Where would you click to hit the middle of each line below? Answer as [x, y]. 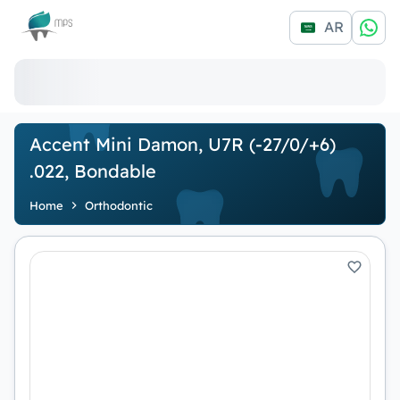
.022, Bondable [93, 171]
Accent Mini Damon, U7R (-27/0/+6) [183, 144]
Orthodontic [119, 205]
